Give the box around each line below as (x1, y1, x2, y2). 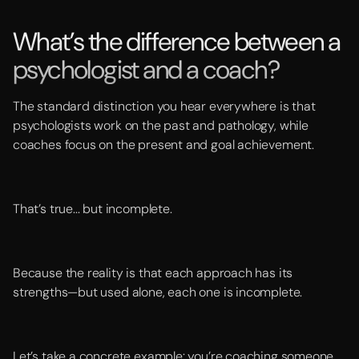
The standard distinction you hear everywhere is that (13, 98, 316, 115)
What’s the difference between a (13, 25, 341, 58)
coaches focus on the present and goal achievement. (13, 136, 315, 153)
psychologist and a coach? (13, 53, 279, 87)
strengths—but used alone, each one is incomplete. (13, 284, 303, 301)
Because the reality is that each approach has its (13, 264, 293, 281)
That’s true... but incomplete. (13, 200, 172, 217)
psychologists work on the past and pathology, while (13, 117, 309, 134)
